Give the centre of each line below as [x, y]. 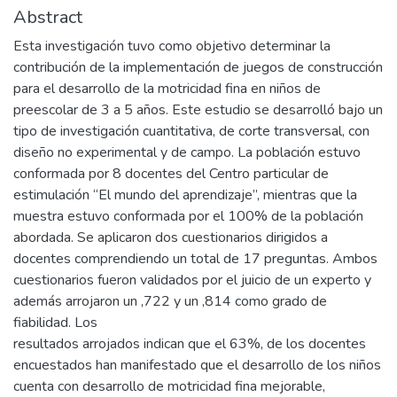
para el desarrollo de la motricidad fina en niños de [167, 89]
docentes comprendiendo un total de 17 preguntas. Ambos [195, 259]
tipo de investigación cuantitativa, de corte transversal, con [191, 132]
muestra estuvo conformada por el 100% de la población [188, 217]
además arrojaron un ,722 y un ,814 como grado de [170, 302]
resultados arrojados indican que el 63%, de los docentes [190, 344]
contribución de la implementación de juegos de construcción [198, 68]
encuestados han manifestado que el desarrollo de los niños [197, 366]
